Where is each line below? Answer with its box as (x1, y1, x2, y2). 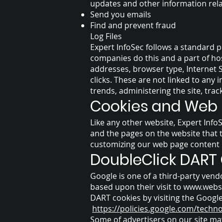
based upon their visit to (90, 181, 183, 192)
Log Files (90, 31, 122, 42)
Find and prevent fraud (90, 20, 176, 31)
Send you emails (90, 9, 151, 20)
